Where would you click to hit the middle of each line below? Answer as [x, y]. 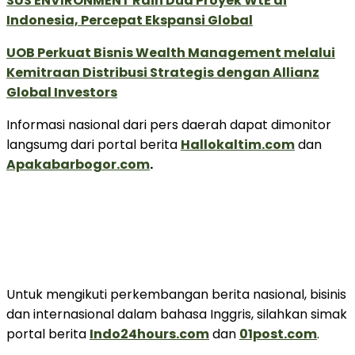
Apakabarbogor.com [78, 164]
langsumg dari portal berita [94, 144]
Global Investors [62, 92]
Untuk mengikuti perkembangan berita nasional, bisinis [176, 294]
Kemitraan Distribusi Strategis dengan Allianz [163, 72]
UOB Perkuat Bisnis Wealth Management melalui [171, 52]
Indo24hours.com [149, 334]
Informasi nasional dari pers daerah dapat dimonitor [169, 124]
